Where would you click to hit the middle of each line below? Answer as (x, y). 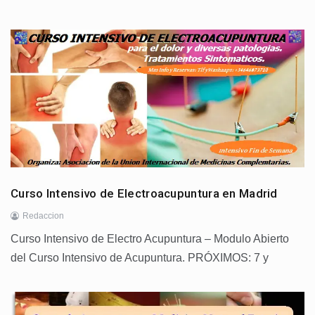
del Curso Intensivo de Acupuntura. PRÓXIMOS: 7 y (140, 258)
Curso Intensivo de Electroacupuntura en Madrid (144, 194)
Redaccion (43, 216)
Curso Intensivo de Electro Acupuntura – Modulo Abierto (150, 239)
